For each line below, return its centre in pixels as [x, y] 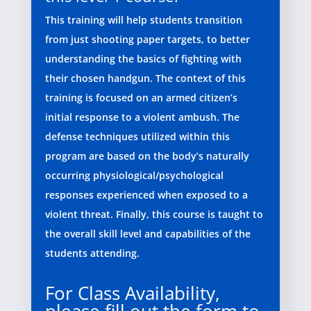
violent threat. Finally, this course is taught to [154, 215]
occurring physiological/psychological [134, 176]
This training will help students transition [143, 20]
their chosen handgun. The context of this [145, 78]
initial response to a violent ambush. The [142, 117]
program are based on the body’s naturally [147, 156]
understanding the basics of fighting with [143, 59]
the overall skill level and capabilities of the [148, 234]
